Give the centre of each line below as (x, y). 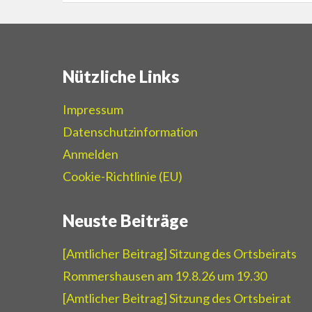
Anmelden (90, 154)
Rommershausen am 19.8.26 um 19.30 (164, 276)
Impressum (93, 110)
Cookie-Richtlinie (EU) (122, 177)
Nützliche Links (120, 77)
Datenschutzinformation (130, 132)
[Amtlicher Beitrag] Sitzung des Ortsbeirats (179, 254)
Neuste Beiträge (125, 221)
